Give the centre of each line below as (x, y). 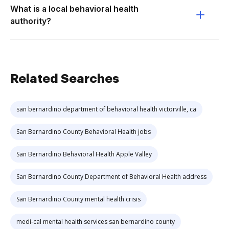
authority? (31, 21)
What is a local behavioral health (74, 9)
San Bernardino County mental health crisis (78, 199)
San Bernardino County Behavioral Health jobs (84, 132)
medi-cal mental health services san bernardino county (96, 222)
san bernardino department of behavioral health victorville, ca (106, 109)
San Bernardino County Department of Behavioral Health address (111, 177)
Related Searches (65, 79)
